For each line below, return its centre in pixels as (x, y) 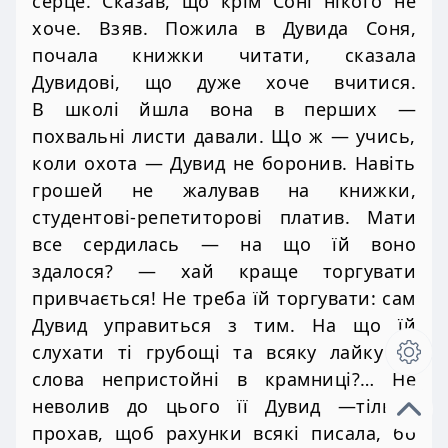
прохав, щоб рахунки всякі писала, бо (224, 433)
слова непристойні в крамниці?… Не (224, 379)
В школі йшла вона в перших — (224, 109)
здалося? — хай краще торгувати (224, 271)
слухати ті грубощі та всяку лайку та (224, 352)
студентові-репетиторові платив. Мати (224, 217)
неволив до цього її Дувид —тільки (224, 406)
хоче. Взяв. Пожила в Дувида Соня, (224, 28)
